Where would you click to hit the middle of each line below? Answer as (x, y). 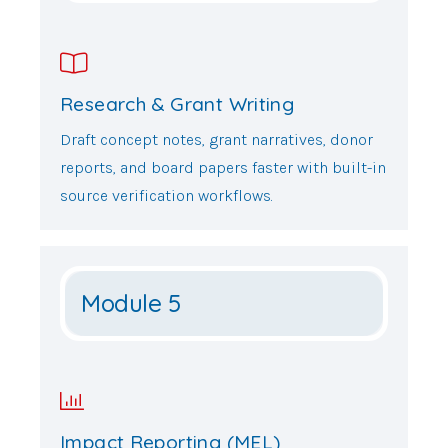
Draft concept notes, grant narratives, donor (216, 140)
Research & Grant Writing (177, 103)
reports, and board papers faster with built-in (223, 168)
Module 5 (131, 303)
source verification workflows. (166, 196)
